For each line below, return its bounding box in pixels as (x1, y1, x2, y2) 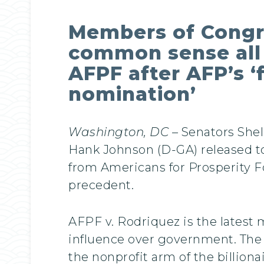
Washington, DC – (68, 124, 178, 139)
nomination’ (68, 82, 196, 105)
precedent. (68, 177, 134, 192)
